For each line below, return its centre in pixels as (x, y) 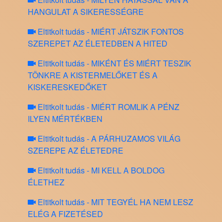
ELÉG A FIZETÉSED (65, 214)
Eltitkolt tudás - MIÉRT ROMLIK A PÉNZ (108, 107)
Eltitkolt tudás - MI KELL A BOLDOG (100, 170)
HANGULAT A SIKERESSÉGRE (86, 12)
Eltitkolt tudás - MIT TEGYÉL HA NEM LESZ (114, 202)
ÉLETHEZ (46, 182)
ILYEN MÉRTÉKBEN (65, 119)
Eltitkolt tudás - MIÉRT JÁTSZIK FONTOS (110, 32)
